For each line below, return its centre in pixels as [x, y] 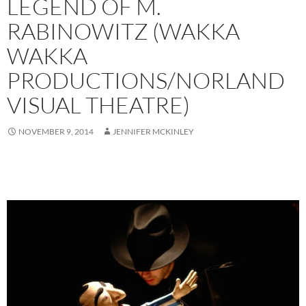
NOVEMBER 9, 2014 [56, 132]
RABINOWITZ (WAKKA [123, 31]
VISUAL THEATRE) [98, 105]
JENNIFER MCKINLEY [153, 132]
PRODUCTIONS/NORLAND [146, 81]
